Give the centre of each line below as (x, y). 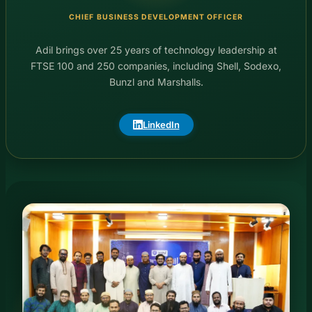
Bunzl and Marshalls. (156, 81)
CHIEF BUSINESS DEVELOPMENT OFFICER (156, 17)
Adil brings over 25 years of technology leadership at (156, 49)
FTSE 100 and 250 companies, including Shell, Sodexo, (156, 65)
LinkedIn (161, 124)
